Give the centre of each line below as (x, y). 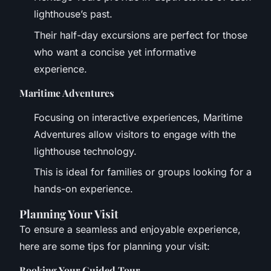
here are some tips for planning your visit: (115, 247)
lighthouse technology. (85, 151)
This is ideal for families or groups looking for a (143, 172)
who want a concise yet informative (115, 52)
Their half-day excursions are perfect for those (141, 35)
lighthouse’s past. (73, 14)
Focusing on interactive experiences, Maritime (138, 117)
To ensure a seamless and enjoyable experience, (130, 230)
